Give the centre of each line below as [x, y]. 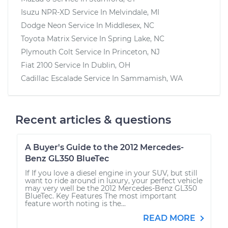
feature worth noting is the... [75, 203]
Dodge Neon [44, 25]
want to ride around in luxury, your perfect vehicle [114, 180]
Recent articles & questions [93, 120]
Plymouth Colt [47, 52]
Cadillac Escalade [51, 78]
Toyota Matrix [45, 38]
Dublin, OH [111, 65]
